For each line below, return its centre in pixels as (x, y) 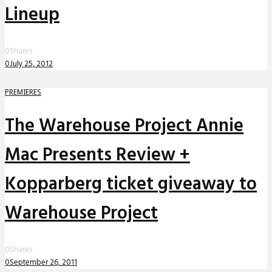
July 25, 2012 (31, 64)
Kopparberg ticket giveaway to (131, 184)
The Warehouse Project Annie (124, 126)
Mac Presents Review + (97, 155)
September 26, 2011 (43, 262)
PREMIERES (23, 92)
